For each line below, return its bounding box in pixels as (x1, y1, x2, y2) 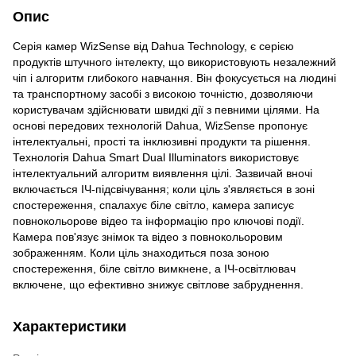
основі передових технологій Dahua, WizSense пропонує (13, 118, 308, 132)
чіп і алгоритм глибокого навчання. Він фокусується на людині (13, 71, 336, 84)
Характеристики (13, 318, 126, 335)
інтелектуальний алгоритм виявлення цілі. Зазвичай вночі (13, 166, 312, 180)
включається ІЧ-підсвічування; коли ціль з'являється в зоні (13, 182, 315, 195)
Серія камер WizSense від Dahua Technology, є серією (13, 39, 294, 52)
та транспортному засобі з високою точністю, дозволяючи (13, 87, 313, 100)
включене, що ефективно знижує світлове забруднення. (13, 277, 304, 291)
